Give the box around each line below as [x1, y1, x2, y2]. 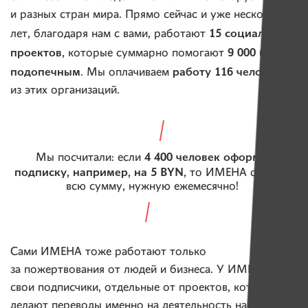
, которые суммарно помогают [62, 47, 228, 60]
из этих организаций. [10, 85, 120, 97]
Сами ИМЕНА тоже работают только [10, 245, 206, 258]
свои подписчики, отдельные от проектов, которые [10, 281, 278, 294]
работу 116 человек [173, 64, 280, 80]
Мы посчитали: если [36, 151, 144, 164]
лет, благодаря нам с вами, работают [10, 28, 209, 41]
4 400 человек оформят [144, 148, 272, 164]
